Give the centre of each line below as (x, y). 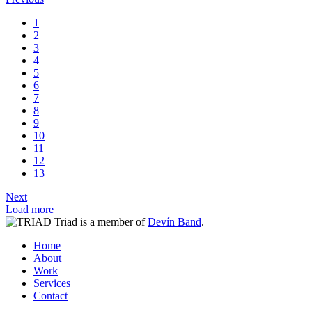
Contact (50, 296)
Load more (30, 210)
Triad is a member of (101, 222)
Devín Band (174, 222)
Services (52, 283)
